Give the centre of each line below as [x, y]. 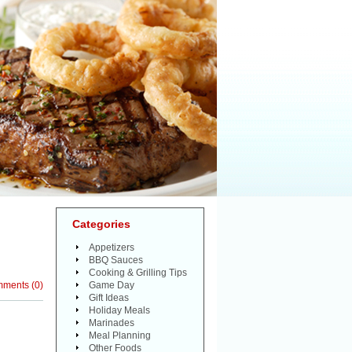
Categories [101, 224]
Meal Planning [120, 335]
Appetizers [112, 247]
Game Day [112, 285]
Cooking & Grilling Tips [138, 273]
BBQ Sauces [116, 260]
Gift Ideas [109, 298]
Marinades [112, 323]
